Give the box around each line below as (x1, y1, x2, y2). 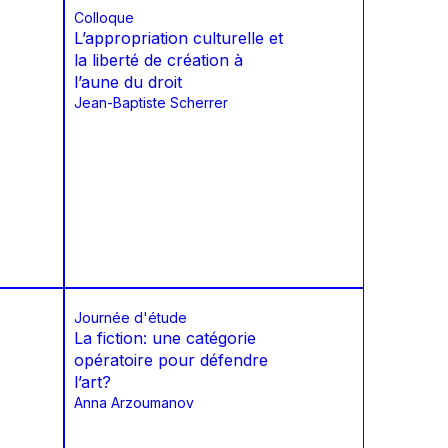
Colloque (74, 9, 134, 27)
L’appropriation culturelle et (74, 28, 283, 49)
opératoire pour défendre (74, 350, 268, 371)
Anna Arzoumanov (74, 394, 194, 412)
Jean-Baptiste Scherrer (74, 94, 228, 112)
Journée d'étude (74, 309, 187, 327)
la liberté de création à (74, 50, 243, 71)
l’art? (74, 372, 111, 393)
